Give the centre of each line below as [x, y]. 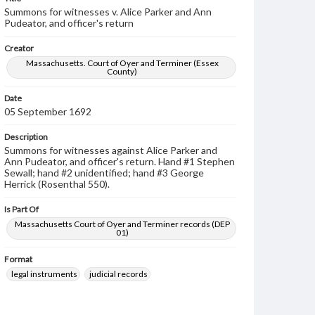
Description [26, 137]
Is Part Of [21, 209]
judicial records [118, 274]
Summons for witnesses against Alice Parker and [111, 150]
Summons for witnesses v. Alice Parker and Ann [108, 12]
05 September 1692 [48, 111]
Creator [19, 48]
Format [18, 259]
